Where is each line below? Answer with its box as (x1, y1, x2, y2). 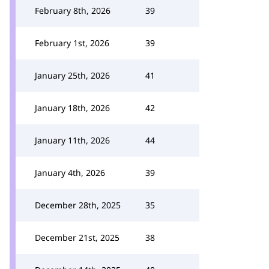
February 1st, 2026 (35, 37, 109, 49)
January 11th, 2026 (35, 134, 110, 146)
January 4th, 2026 (35, 167, 105, 178)
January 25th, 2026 (35, 70, 110, 81)
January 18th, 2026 (35, 102, 110, 113)
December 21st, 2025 (35, 232, 119, 243)
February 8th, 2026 (35, 5, 110, 16)
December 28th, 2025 (35, 199, 121, 211)
